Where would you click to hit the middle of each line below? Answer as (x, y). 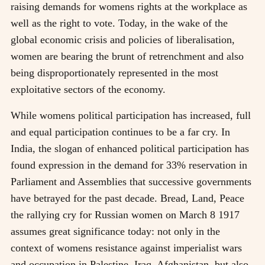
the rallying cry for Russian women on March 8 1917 (125, 214)
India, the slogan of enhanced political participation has (130, 148)
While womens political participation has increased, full (131, 115)
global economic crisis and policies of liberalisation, (123, 39)
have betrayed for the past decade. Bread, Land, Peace (127, 198)
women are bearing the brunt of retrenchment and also (127, 56)
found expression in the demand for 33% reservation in (129, 165)
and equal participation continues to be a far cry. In (120, 132)
